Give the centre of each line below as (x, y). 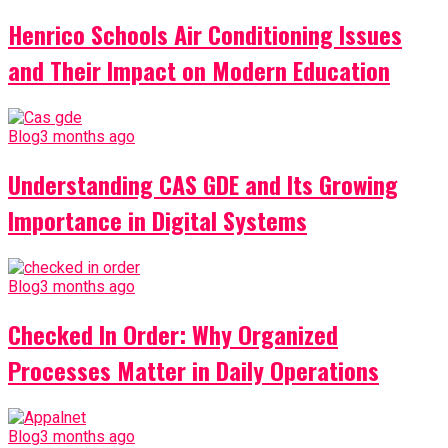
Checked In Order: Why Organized (173, 334)
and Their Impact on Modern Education (199, 70)
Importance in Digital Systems (157, 220)
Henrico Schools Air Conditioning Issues (205, 34)
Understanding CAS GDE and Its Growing (203, 184)
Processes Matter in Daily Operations (193, 370)
